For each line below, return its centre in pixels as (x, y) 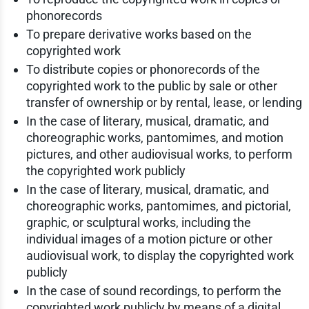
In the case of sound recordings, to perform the (153, 290)
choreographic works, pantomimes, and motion (154, 137)
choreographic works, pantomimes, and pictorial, (158, 206)
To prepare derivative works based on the (139, 34)
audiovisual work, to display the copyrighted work (160, 255)
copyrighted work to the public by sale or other (151, 86)
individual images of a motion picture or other (149, 239)
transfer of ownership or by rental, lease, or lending (164, 102)
